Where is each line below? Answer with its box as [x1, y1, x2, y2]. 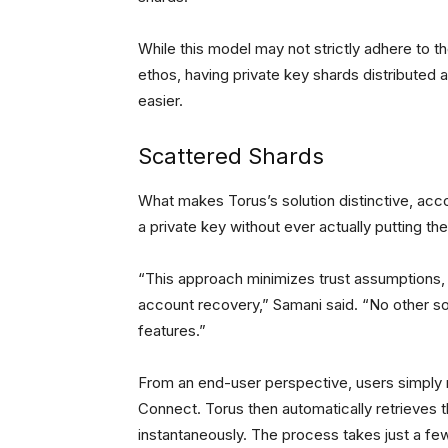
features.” [138, 321, 210, 341]
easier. [138, 91, 183, 111]
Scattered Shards [138, 143, 324, 170]
